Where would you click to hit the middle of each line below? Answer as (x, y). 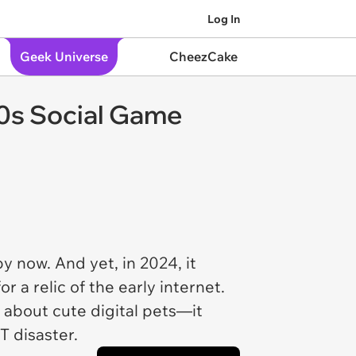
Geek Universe (64, 56)
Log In (224, 19)
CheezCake (203, 56)
